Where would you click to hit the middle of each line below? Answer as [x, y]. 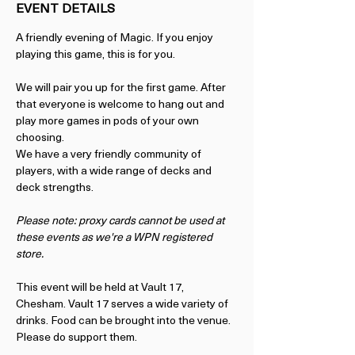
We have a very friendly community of [110, 155]
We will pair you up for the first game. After [122, 88]
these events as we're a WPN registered [115, 238]
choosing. [40, 138]
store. [31, 255]
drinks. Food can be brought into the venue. [124, 321]
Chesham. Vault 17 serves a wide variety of [123, 305]
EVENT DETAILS [65, 10]
